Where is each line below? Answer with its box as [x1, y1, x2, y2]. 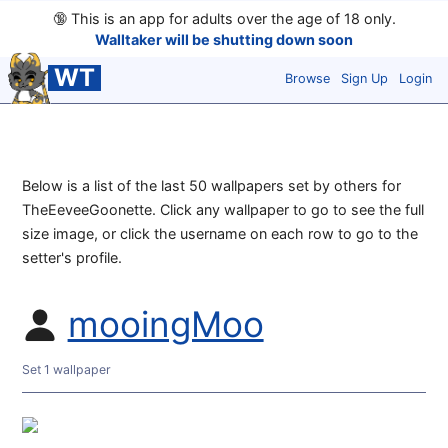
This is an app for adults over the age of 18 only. [66, 10, 396, 27]
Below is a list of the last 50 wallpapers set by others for [22, 177, 402, 195]
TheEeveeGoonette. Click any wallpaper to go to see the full [22, 201, 425, 219]
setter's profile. [22, 249, 123, 267]
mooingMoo [67, 303, 264, 347]
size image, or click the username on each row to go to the [22, 225, 419, 243]
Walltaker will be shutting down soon [95, 31, 353, 48]
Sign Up [341, 70, 388, 86]
